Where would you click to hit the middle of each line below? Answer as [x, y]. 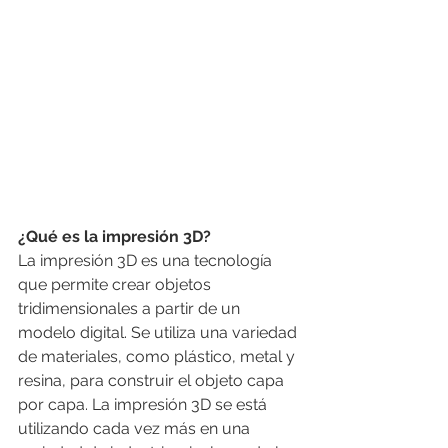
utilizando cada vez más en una [136, 428]
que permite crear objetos [116, 284]
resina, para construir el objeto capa [153, 380]
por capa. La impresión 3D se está [144, 404]
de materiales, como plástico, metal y [158, 356]
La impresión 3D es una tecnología [147, 260]
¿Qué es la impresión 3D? [114, 236]
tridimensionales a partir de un [131, 308]
